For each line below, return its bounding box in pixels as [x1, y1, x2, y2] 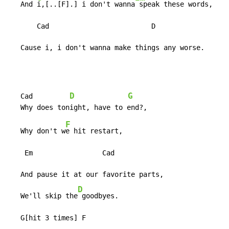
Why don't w [8, 127, 65, 135]
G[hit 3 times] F [8, 214, 86, 222]
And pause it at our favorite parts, [8, 170, 164, 179]
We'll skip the [8, 192, 78, 200]
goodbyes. [78, 192, 119, 200]
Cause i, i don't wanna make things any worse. [8, 43, 204, 52]
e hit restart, [65, 127, 123, 135]
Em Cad [8, 149, 114, 157]
